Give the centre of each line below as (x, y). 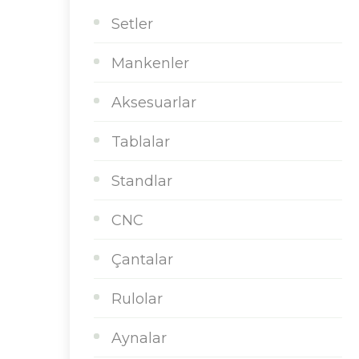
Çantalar (142, 260)
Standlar (142, 181)
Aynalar (139, 338)
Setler (132, 24)
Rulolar (137, 299)
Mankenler (150, 63)
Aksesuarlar (154, 103)
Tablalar (141, 142)
